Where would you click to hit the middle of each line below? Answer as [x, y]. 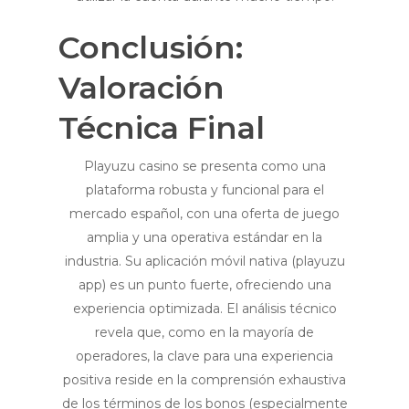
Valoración [142, 88]
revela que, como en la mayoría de [204, 333]
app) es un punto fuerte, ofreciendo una [204, 285]
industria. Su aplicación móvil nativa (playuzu [204, 262]
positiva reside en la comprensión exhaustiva [204, 380]
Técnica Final [162, 128]
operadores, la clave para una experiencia [204, 357]
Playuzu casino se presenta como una [204, 167]
